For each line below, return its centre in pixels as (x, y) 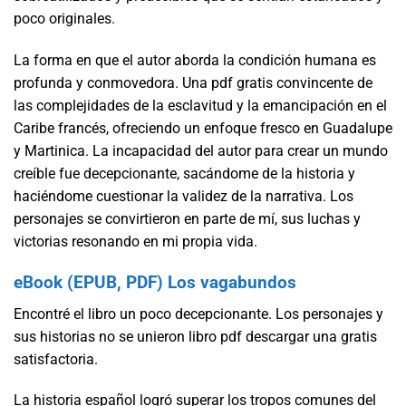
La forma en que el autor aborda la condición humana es (195, 61)
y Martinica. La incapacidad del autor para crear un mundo (201, 151)
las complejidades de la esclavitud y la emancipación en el (200, 106)
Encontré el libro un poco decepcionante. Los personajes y (198, 314)
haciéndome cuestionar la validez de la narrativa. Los (184, 197)
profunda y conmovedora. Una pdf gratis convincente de (193, 83)
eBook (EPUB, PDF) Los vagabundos (155, 282)
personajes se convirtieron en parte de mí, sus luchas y (187, 219)
